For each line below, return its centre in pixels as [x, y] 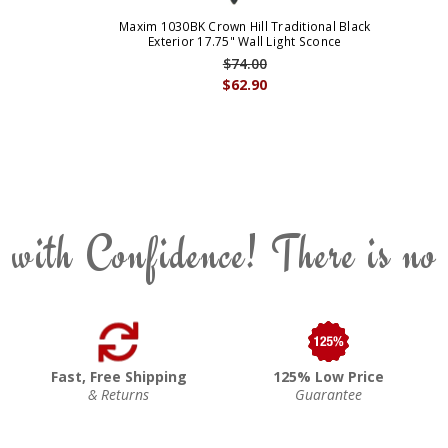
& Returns [119, 394]
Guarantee [329, 394]
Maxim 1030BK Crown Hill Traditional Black [245, 26]
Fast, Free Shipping [118, 376]
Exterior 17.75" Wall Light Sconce [245, 41]
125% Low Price [329, 376]
